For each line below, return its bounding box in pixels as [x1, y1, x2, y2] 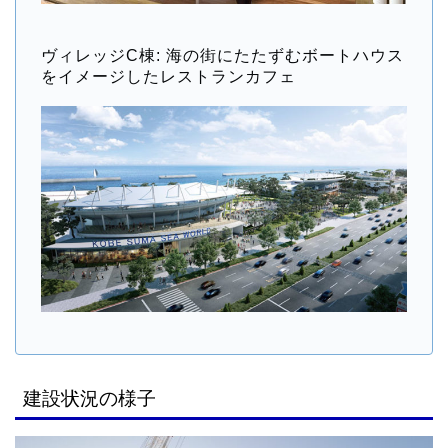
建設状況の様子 [23, 387, 156, 409]
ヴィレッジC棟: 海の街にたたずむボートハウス [41, 46, 404, 64]
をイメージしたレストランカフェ [41, 67, 296, 85]
